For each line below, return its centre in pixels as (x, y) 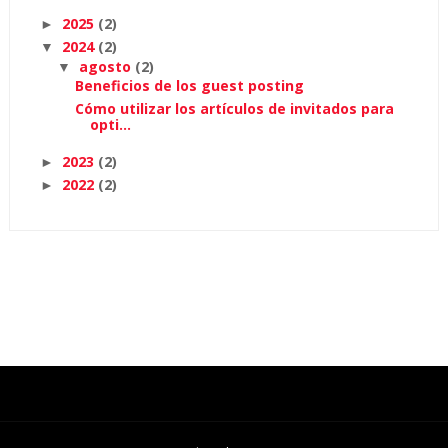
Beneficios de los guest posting (189, 85)
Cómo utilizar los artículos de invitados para (234, 108)
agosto (106, 66)
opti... (110, 124)
